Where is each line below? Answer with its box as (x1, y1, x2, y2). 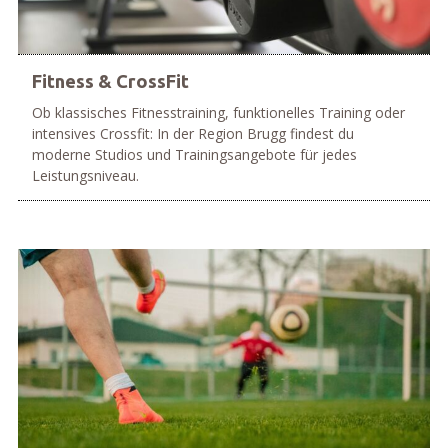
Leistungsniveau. (31, 166, 139, 186)
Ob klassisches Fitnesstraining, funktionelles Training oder (31, 103, 405, 123)
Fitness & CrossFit (31, 71, 189, 92)
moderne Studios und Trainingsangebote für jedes (31, 145, 357, 165)
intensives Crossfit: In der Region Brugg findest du (31, 124, 354, 144)
